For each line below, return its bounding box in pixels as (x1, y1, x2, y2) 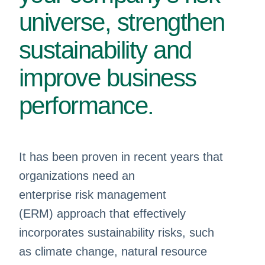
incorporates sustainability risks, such (18, 225, 214, 239)
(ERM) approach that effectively (18, 206, 186, 220)
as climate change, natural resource (18, 244, 207, 258)
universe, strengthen (18, 8, 225, 37)
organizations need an (18, 169, 135, 182)
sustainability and (18, 36, 192, 64)
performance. (18, 92, 154, 120)
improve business (18, 64, 196, 92)
